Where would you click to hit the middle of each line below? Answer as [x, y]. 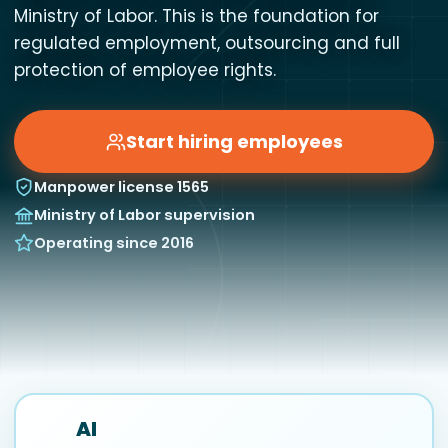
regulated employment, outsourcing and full [207, 43]
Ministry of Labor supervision [144, 215]
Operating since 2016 [114, 243]
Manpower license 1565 [121, 187]
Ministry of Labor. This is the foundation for [196, 16]
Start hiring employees [234, 141]
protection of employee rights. [145, 70]
